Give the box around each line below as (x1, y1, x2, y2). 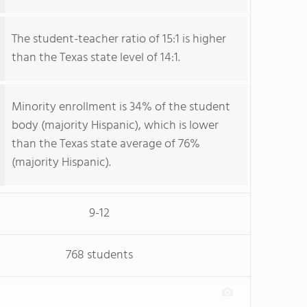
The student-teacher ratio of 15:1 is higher (12, 29, 226, 49)
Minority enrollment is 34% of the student (12, 97, 230, 117)
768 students (65, 245, 133, 265)
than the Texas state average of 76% (12, 134, 200, 154)
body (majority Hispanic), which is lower (12, 116, 219, 136)
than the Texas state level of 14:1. (12, 48, 180, 68)
